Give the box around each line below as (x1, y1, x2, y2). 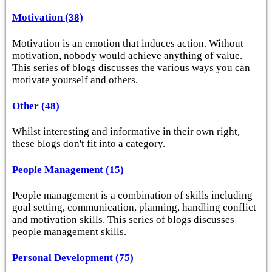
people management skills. (12, 226, 126, 238)
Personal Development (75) (12, 252, 134, 264)
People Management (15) (12, 163, 124, 175)
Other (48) (12, 100, 59, 112)
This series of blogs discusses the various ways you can (12, 61, 250, 73)
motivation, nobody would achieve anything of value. (12, 49, 242, 61)
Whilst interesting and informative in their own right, (12, 126, 240, 138)
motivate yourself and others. (12, 73, 138, 86)
